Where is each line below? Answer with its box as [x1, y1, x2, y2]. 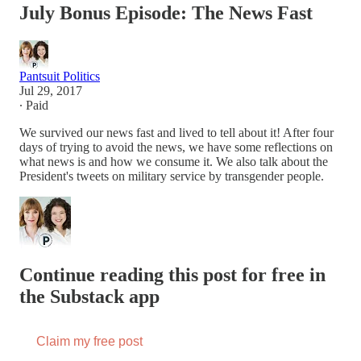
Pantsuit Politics [19, 68, 100, 83]
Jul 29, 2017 [19, 83, 82, 98]
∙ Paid [19, 98, 48, 112]
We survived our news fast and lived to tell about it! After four [19, 125, 334, 139]
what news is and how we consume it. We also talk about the [19, 154, 328, 168]
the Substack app [19, 285, 160, 307]
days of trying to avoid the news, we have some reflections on [19, 139, 333, 154]
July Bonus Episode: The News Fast [19, 2, 313, 23]
